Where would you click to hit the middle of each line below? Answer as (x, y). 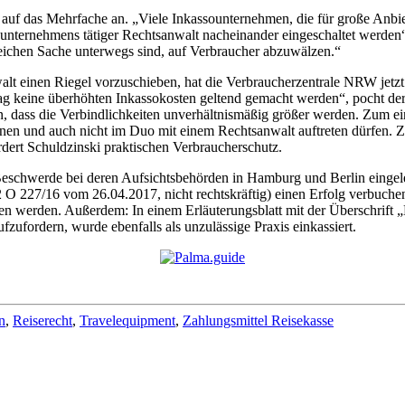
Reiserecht (42, 320)
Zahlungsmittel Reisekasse (258, 320)
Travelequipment (127, 320)
